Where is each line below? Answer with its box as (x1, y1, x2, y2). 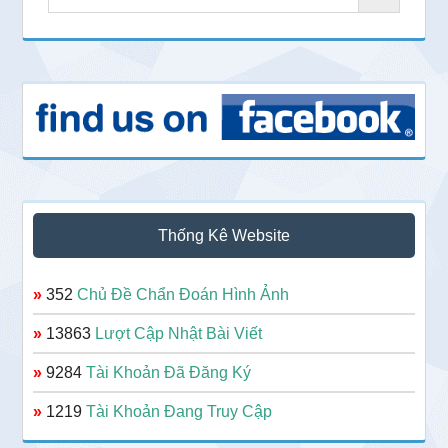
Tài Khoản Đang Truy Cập (86, 402, 273, 420)
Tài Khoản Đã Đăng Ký (86, 363, 252, 381)
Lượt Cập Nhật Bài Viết (95, 324, 263, 342)
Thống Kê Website (158, 226, 290, 244)
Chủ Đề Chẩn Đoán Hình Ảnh (77, 285, 290, 303)
